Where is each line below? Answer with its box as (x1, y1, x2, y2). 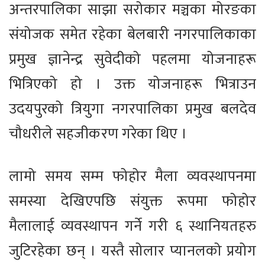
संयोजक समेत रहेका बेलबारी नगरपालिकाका (9, 22, 256, 47)
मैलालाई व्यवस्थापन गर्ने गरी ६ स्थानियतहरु (9, 214, 256, 239)
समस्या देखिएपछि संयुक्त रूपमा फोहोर (9, 189, 256, 214)
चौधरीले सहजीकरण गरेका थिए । (9, 122, 187, 147)
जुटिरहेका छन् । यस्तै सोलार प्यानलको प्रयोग (9, 239, 256, 264)
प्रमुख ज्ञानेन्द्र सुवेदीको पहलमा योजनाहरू (9, 47, 256, 72)
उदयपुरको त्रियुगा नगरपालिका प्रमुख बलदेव (9, 97, 256, 122)
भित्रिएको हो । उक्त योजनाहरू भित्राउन (9, 72, 256, 97)
